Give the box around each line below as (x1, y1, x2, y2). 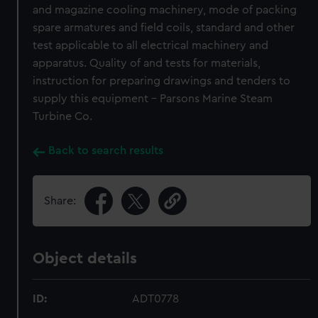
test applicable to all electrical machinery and (33, 40, 269, 51)
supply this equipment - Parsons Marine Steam (33, 93, 273, 104)
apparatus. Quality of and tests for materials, (33, 57, 261, 69)
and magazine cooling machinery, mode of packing (33, 4, 297, 16)
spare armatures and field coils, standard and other (33, 22, 295, 33)
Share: (44, 195, 77, 207)
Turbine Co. (33, 111, 93, 122)
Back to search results (48, 145, 164, 156)
